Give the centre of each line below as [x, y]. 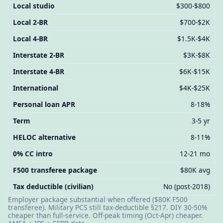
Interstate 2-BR [38, 55]
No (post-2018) [187, 187]
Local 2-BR [30, 22]
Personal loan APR [44, 105]
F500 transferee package [55, 170]
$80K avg [195, 170]
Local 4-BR [30, 39]
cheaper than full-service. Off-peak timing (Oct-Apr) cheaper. [106, 216]
